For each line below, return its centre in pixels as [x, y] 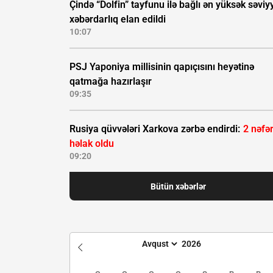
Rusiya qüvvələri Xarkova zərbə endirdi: [156, 129]
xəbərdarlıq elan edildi [118, 19]
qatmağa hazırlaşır [111, 82]
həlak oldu [92, 144]
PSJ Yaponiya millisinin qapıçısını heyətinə [162, 67]
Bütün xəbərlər [178, 186]
